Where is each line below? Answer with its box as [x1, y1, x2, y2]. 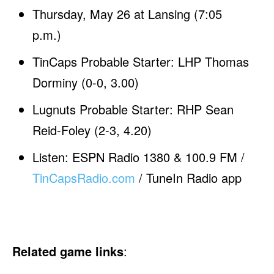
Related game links [12, 242, 124, 261]
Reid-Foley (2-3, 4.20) [32, 121, 152, 139]
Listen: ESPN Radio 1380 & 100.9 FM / [32, 148, 245, 166]
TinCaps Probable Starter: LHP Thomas [32, 53, 250, 71]
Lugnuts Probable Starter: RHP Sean [32, 100, 234, 119]
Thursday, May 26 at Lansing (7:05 [32, 5, 223, 23]
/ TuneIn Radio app [135, 169, 242, 187]
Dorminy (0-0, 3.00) [32, 73, 139, 92]
